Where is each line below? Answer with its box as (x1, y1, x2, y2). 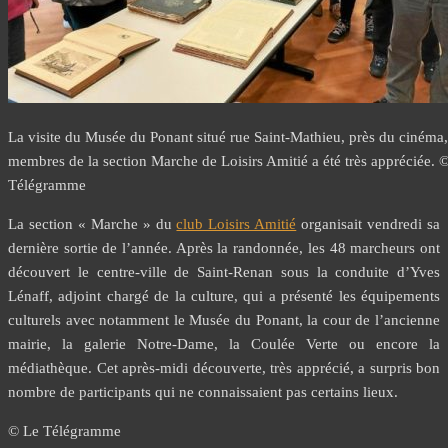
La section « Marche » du (8, 216, 177, 233)
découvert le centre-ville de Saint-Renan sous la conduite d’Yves (8, 264, 440, 281)
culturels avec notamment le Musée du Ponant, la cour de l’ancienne (8, 312, 440, 329)
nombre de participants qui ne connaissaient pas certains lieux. (8, 384, 398, 401)
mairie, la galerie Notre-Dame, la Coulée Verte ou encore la (8, 336, 440, 353)
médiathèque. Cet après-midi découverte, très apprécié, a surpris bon (8, 360, 440, 377)
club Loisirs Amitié (176, 216, 297, 233)
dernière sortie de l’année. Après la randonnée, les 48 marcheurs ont (8, 240, 440, 257)
